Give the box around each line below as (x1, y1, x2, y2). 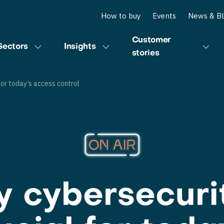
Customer (131, 36, 171, 44)
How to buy (101, 10, 140, 20)
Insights (64, 43, 96, 51)
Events (152, 10, 176, 20)
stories (131, 49, 159, 57)
